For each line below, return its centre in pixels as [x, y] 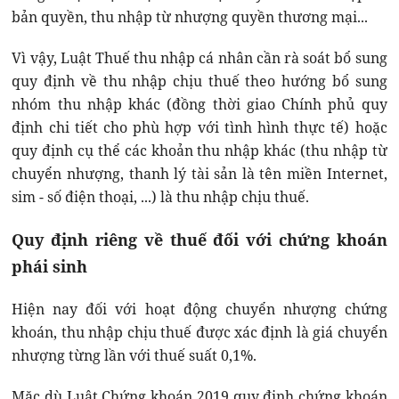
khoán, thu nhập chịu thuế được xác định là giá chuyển [199, 332]
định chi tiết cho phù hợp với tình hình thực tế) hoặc [199, 127]
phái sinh [50, 266]
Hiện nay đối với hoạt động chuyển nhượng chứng [199, 309]
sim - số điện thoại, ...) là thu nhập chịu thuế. [161, 196]
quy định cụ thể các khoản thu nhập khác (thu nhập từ [199, 150]
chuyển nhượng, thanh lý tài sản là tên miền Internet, [199, 173]
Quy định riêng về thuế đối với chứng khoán [199, 239]
